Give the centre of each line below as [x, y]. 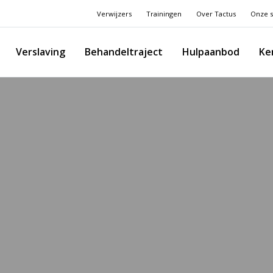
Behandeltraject [124, 52]
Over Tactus [216, 13]
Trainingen [164, 13]
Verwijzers [114, 13]
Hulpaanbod [211, 52]
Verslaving [41, 52]
